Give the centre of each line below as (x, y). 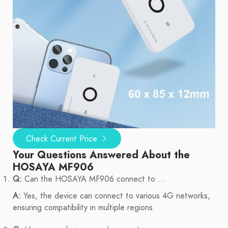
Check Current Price (63, 139)
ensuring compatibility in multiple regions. (84, 208)
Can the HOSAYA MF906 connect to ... (94, 179)
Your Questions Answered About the (101, 155)
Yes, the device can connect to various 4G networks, (116, 196)
